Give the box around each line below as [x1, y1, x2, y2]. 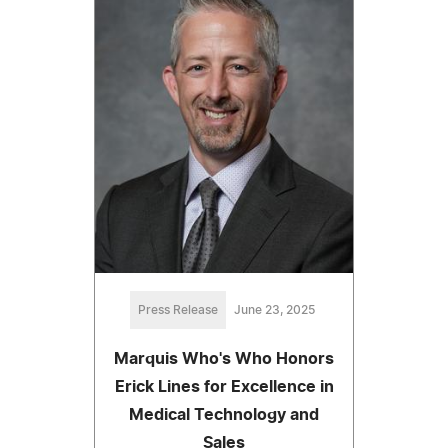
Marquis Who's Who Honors [114, 350, 334, 367]
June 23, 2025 [233, 303, 315, 316]
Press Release [137, 303, 218, 316]
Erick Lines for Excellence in [114, 378, 334, 395]
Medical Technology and [129, 406, 319, 423]
